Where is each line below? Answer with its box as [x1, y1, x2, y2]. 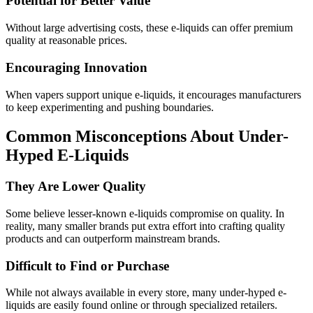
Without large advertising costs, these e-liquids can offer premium [6, 22, 293, 34]
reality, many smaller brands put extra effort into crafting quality [6, 220, 285, 233]
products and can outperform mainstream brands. [6, 233, 220, 245]
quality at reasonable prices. [6, 34, 127, 47]
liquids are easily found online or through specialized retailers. [6, 299, 277, 312]
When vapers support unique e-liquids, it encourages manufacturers [6, 88, 301, 101]
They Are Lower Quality [6, 179, 146, 194]
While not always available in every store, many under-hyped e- [6, 286, 286, 299]
